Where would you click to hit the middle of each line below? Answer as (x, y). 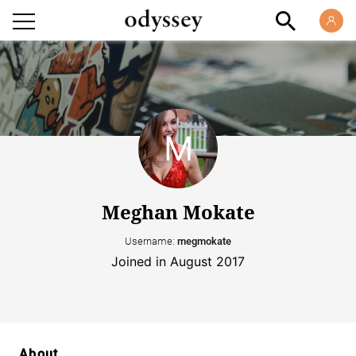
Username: (151, 242)
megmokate (204, 242)
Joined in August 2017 (178, 262)
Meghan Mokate (178, 212)
